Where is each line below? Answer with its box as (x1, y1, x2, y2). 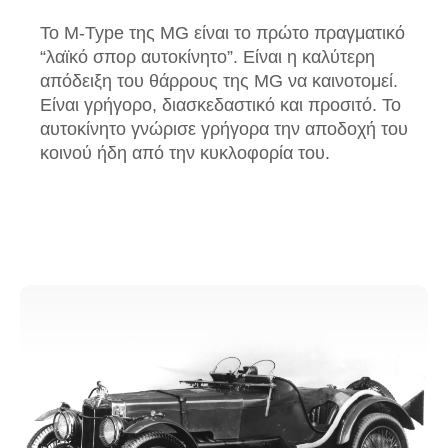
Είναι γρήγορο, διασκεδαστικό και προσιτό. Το (40, 95, 401, 116)
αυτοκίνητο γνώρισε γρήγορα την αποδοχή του (40, 119, 408, 140)
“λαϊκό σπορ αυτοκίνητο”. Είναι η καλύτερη (40, 47, 375, 68)
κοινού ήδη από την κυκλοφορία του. (40, 143, 330, 164)
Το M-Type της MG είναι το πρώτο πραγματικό (40, 23, 405, 44)
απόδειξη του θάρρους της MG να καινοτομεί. (40, 71, 398, 92)
